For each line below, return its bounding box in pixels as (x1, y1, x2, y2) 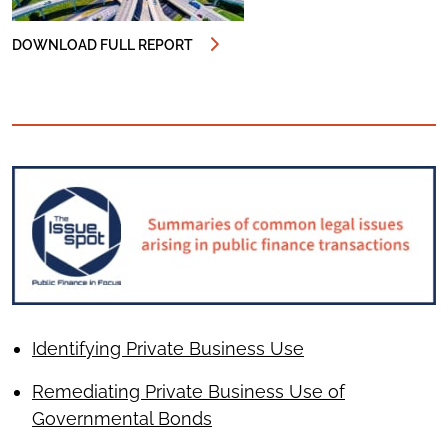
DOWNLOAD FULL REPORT (12, 36, 193, 53)
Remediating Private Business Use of (32, 380, 345, 402)
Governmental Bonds (32, 407, 212, 429)
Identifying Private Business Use (32, 337, 304, 359)
